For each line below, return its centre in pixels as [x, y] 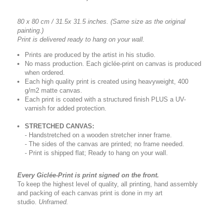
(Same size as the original [148, 22]
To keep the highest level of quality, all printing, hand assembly [108, 184]
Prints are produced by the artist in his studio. [90, 55]
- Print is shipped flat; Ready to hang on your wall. [96, 153]
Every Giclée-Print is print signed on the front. [88, 175]
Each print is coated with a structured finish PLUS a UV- [105, 99]
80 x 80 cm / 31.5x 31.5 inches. [64, 22]
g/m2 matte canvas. [54, 90]
